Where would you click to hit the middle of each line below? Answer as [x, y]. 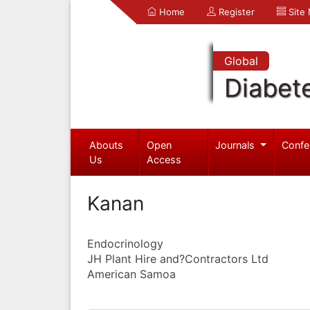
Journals [237, 145]
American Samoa [131, 274]
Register [235, 12]
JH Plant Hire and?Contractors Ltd [178, 258]
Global [241, 61]
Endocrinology [125, 243]
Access [164, 159]
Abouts [106, 145]
